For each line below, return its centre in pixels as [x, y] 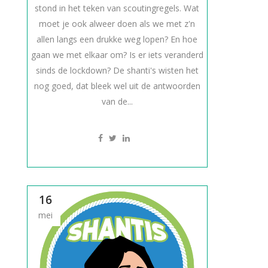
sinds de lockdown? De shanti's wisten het [117, 70]
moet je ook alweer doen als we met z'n [117, 24]
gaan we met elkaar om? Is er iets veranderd [117, 55]
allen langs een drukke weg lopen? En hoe [117, 39]
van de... [117, 101]
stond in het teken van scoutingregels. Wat [117, 8]
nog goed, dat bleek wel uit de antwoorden [117, 86]
